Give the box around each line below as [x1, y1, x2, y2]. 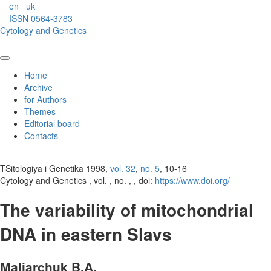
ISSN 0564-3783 [9, 12, 73, 24]
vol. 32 [110, 162, 135, 174]
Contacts [24, 129, 58, 142]
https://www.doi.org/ [155, 174, 230, 186]
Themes [24, 105, 56, 117]
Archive [24, 81, 53, 93]
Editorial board [24, 117, 80, 129]
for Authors [24, 93, 67, 105]
